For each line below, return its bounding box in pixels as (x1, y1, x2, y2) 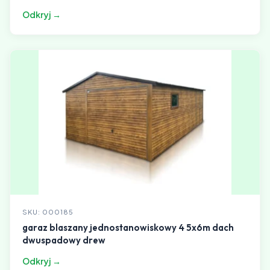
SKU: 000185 (22, 208, 74, 216)
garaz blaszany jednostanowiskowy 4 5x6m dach (22, 222, 234, 233)
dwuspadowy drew (22, 234, 105, 246)
